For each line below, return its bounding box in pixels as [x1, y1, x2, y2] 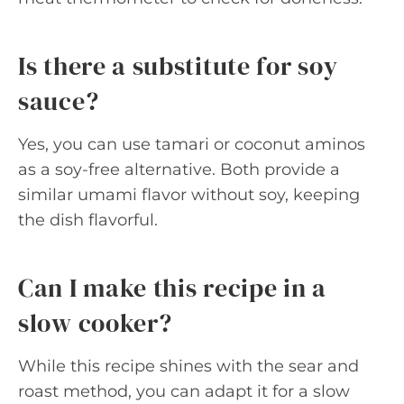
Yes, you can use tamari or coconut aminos [18, 134, 365, 154]
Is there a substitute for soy [18, 49, 338, 83]
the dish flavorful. [18, 210, 158, 230]
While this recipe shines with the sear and [18, 356, 359, 376]
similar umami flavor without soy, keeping [18, 185, 360, 205]
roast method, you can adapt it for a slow [18, 381, 350, 401]
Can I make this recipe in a [18, 271, 326, 305]
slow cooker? [18, 306, 172, 340]
